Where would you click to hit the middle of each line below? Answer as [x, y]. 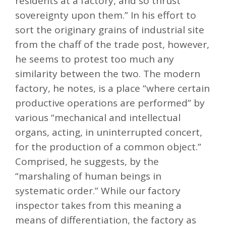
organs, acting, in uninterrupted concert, [109, 132]
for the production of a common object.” [108, 147]
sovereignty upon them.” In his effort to [106, 15]
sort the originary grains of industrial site [110, 30]
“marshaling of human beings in [88, 176]
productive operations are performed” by [110, 103]
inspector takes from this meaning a [98, 205]
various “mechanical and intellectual [98, 117]
